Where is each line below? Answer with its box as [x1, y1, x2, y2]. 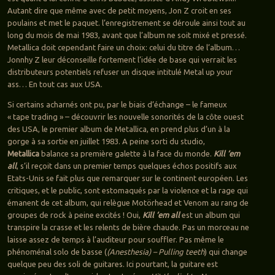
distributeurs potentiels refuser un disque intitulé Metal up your [7, 68, 233, 77]
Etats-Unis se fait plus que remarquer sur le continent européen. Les [7, 174, 248, 183]
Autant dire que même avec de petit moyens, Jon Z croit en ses [7, 6, 231, 15]
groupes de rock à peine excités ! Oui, [7, 211, 142, 220]
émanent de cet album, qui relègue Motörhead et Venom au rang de [7, 198, 249, 207]
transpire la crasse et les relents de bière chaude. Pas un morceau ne [7, 223, 249, 232]
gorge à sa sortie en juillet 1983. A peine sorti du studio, [7, 137, 205, 146]
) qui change [204, 247, 247, 257]
